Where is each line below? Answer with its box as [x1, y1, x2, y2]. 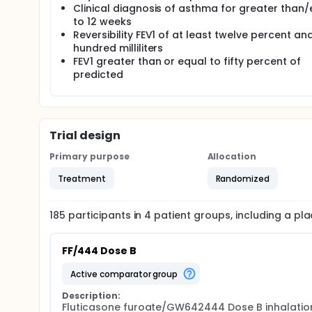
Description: [62, 290, 120, 302]
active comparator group [75, 267, 178, 280]
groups [191, 208, 231, 222]
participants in [68, 208, 145, 222]
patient [151, 208, 192, 222]
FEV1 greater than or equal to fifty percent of [73, 54, 301, 68]
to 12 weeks [73, 15, 132, 29]
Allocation [207, 150, 257, 162]
